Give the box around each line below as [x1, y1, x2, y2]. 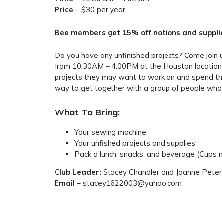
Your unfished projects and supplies [74, 138, 195, 148]
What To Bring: [55, 107, 120, 118]
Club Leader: [55, 167, 101, 177]
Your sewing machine [74, 127, 146, 137]
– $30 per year [75, 5, 125, 15]
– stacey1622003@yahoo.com [75, 178, 182, 188]
